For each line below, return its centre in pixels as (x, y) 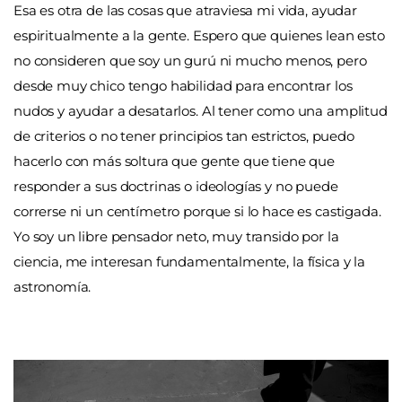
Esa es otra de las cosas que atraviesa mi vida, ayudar (185, 11)
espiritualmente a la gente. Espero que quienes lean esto (199, 36)
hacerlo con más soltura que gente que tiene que (174, 162)
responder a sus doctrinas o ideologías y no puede (176, 187)
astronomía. (52, 287)
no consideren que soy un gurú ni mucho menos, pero (190, 61)
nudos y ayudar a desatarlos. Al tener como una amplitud (201, 111)
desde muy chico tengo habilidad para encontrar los (183, 86)
